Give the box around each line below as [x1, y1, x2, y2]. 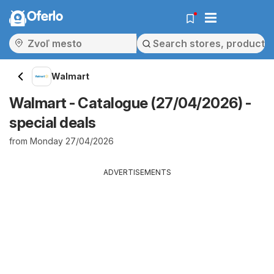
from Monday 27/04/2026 [9, 136, 114, 146]
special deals [9, 114, 96, 131]
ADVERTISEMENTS [103, 168, 171, 177]
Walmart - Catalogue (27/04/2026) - [9, 94, 251, 112]
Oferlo [27, 10, 63, 24]
